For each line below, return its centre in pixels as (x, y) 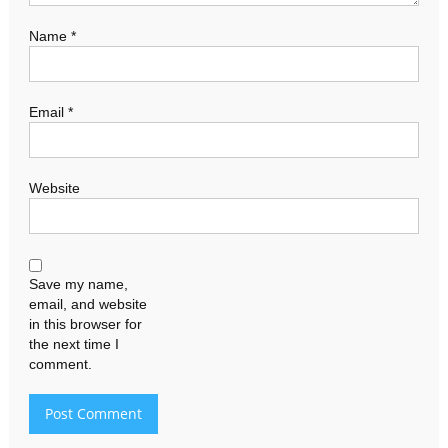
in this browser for (85, 323)
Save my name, (78, 283)
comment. (60, 363)
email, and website (87, 303)
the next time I (73, 343)
